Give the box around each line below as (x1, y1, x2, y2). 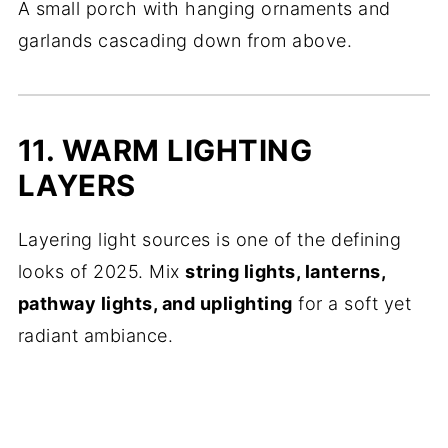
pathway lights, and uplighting (17, 293, 293, 314)
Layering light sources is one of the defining (17, 229, 402, 250)
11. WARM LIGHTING (17, 133, 313, 168)
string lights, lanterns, (185, 261, 386, 282)
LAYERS (17, 168, 136, 203)
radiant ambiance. (17, 325, 174, 346)
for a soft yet (292, 293, 412, 314)
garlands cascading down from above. (17, 30, 353, 51)
